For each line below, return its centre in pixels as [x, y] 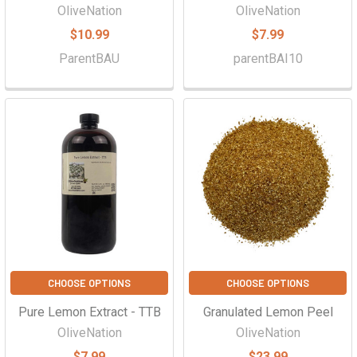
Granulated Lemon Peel [268, 312]
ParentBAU [89, 59]
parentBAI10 [268, 59]
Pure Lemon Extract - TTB [89, 312]
